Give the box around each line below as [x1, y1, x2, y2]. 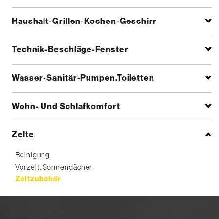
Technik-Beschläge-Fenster [11, 44, 129, 55]
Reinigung [15, 151, 50, 159]
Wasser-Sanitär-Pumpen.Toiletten [11, 73, 154, 83]
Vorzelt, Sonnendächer [15, 163, 93, 172]
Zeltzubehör [15, 175, 62, 184]
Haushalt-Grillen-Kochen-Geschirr [11, 16, 157, 26]
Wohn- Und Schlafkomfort [11, 101, 120, 111]
